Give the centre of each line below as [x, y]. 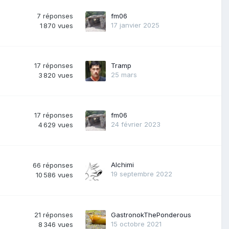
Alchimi [122, 164]
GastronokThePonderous [151, 214]
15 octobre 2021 [136, 224]
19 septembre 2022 [142, 174]
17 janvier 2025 [135, 25]
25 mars [124, 74]
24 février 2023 [136, 124]
